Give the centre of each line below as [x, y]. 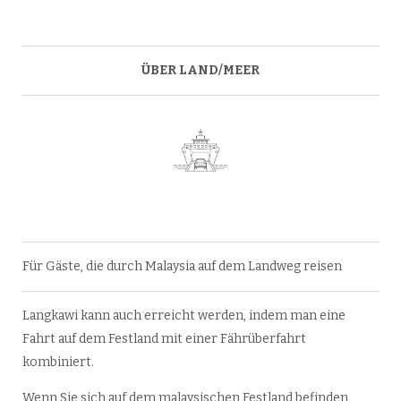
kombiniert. [58, 363]
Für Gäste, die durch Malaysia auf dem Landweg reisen [182, 267]
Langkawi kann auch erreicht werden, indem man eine [183, 316]
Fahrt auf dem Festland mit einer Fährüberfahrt [164, 339]
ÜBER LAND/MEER [200, 71]
